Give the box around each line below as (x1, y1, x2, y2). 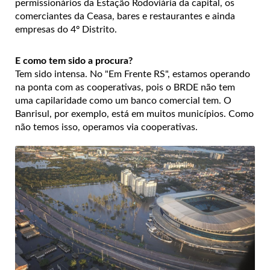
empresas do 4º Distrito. (15, 24, 117, 34)
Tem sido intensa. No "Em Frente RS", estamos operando (15, 69, 250, 79)
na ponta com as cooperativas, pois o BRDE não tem (15, 82, 235, 92)
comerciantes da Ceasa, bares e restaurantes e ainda (15, 11, 235, 21)
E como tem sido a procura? (15, 55, 133, 66)
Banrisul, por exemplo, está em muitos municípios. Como (15, 108, 254, 119)
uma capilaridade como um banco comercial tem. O (15, 95, 231, 105)
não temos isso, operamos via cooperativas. (15, 122, 198, 132)
